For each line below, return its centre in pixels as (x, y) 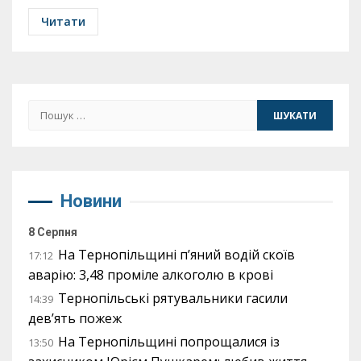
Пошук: (52, 109)
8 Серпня (53, 232)
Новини (91, 201)
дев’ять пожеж (75, 318)
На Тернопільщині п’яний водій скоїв (176, 255)
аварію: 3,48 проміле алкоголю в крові (151, 275)
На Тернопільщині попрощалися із (169, 342)
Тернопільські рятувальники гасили (173, 298)
